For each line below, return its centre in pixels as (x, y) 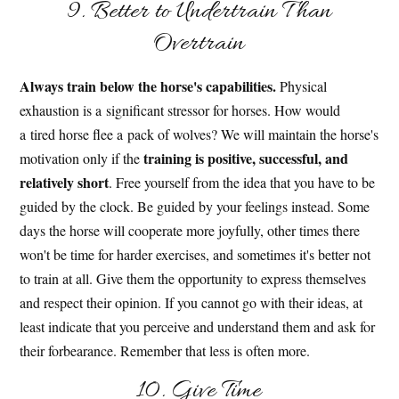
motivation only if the (82, 158)
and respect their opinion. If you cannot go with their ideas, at (191, 302)
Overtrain (199, 44)
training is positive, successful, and (246, 158)
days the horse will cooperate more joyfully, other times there (190, 230)
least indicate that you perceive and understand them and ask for (198, 326)
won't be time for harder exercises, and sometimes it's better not (195, 254)
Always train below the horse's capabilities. (148, 85)
